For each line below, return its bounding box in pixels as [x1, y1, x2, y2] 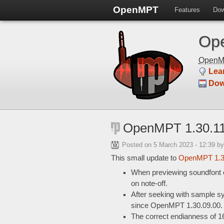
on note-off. [131, 179, 167, 188]
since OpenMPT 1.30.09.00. [131, 201, 222, 210]
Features [174, 6, 200, 13]
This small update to [111, 154, 178, 162]
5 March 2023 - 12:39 [153, 140, 217, 148]
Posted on [122, 140, 153, 148]
